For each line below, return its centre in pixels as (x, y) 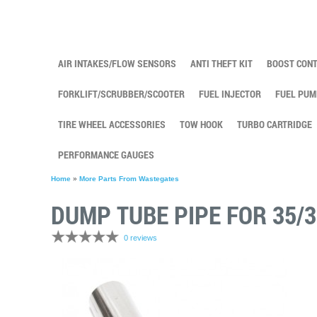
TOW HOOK (201, 124)
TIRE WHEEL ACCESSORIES (112, 124)
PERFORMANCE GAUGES (106, 155)
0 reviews (140, 238)
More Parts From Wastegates (129, 179)
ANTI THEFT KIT (221, 63)
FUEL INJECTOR (230, 94)
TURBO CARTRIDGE (275, 124)
